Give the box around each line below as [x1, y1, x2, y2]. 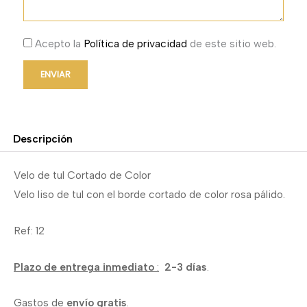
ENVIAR [40, 69, 71, 81]
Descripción [12, 132, 73, 145]
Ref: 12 [14, 223, 45, 237]
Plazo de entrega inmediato [14, 260, 157, 273]
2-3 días [159, 260, 207, 273]
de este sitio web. [187, 37, 276, 51]
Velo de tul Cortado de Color [14, 169, 151, 182]
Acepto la [35, 37, 84, 51]
